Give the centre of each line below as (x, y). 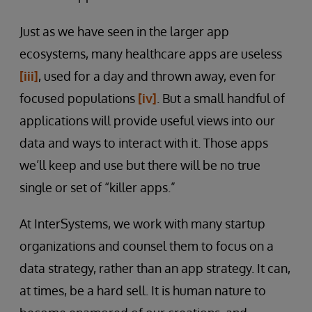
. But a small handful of (221, 98)
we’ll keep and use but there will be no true (140, 165)
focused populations (79, 98)
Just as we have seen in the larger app (124, 31)
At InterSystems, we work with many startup (142, 224)
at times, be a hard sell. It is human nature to (143, 290)
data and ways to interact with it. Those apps (144, 143)
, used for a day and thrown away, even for (157, 76)
